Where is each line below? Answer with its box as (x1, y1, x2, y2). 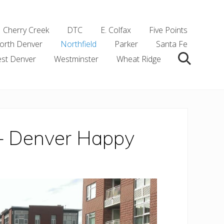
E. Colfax (100, 24, 131, 36)
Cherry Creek (3, 24, 49, 36)
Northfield (60, 38, 96, 50)
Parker (114, 38, 138, 50)
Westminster (54, 53, 98, 64)
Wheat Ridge (116, 53, 161, 64)
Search (182, 56, 208, 68)
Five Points (149, 24, 187, 36)
